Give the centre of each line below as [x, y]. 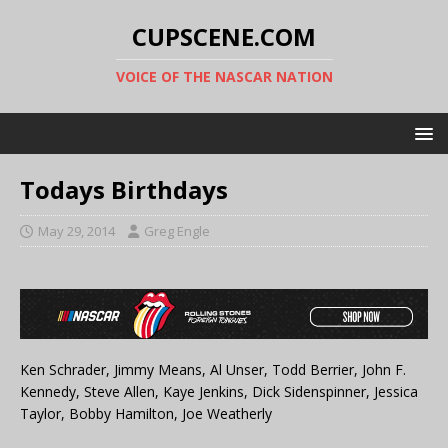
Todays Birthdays [124, 189]
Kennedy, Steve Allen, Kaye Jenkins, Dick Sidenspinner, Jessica [219, 392]
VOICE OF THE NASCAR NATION [224, 76]
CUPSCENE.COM [224, 36]
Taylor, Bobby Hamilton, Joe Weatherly [146, 414]
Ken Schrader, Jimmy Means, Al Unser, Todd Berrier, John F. [213, 370]
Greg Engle [177, 231]
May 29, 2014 [76, 231]
